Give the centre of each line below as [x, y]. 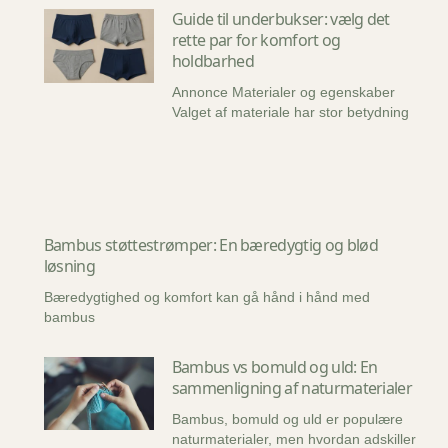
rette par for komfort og [256, 40]
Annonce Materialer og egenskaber [283, 92]
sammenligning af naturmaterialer [292, 387]
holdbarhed [213, 61]
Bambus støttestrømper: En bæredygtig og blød [210, 244]
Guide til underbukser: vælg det [280, 19]
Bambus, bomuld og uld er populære [287, 418]
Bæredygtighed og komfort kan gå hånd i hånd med [206, 296]
